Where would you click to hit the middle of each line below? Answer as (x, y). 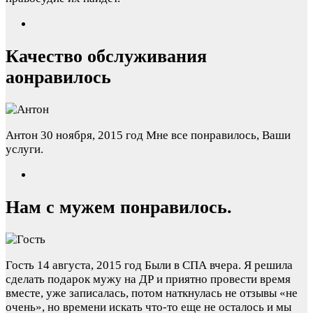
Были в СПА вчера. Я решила (219, 265)
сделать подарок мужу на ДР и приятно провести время (148, 279)
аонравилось (58, 77)
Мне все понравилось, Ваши (218, 135)
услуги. (24, 149)
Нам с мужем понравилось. (119, 208)
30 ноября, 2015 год (92, 135)
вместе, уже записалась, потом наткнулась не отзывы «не (152, 293)
